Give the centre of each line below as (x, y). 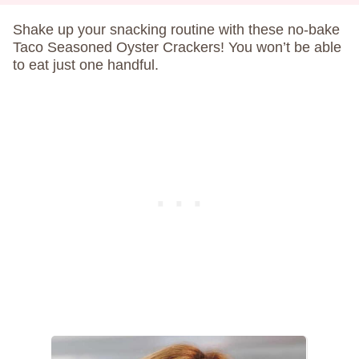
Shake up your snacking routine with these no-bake (176, 30)
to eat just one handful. (86, 65)
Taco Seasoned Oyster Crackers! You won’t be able (177, 48)
